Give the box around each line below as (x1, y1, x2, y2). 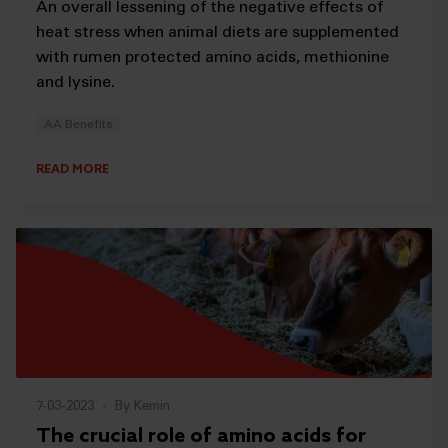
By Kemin (115, 401, 170, 415)
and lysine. (36, 74, 115, 91)
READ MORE (36, 163, 109, 178)
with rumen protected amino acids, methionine (36, 49, 389, 66)
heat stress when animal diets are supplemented (36, 24, 399, 41)
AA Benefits (44, 118, 113, 131)
